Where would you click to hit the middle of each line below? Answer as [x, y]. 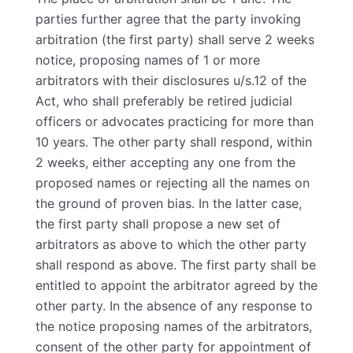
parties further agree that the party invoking [168, 19]
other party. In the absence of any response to [174, 306]
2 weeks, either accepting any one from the [165, 162]
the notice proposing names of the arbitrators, [174, 326]
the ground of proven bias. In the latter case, [169, 203]
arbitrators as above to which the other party [171, 244]
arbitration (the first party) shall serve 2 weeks [175, 39]
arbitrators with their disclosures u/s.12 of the [171, 80]
